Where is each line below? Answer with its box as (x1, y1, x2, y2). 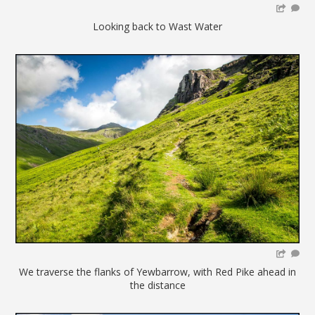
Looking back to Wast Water (93, 19, 222, 33)
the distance (129, 278, 186, 292)
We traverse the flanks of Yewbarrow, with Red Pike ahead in (19, 265, 296, 279)
